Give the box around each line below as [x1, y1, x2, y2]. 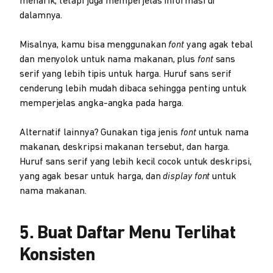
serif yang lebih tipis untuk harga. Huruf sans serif [19, 69, 232, 79]
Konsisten [19, 246, 99, 265]
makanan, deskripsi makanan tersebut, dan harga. [19, 143, 230, 152]
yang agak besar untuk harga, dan [19, 172, 163, 182]
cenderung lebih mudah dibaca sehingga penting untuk [19, 84, 247, 94]
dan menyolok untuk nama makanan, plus [19, 55, 197, 65]
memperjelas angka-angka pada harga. [19, 99, 184, 108]
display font [163, 172, 210, 182]
